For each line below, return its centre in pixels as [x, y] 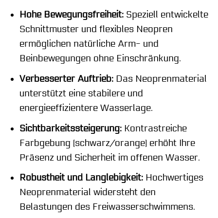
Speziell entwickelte [166, 15]
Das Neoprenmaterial [160, 79]
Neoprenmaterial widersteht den [87, 192]
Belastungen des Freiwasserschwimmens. [107, 207]
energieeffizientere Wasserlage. [86, 108]
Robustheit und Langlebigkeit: [81, 178]
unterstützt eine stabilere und [81, 93]
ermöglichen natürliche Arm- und [89, 44]
